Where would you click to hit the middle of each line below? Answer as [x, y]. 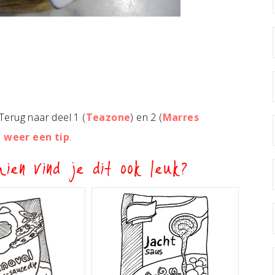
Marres [181, 117]
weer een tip [37, 137]
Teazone [108, 117]
